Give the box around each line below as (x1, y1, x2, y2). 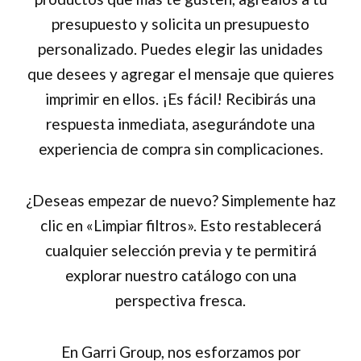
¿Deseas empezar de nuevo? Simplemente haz (25, 190, 336, 210)
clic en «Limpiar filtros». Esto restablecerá (39, 215, 322, 234)
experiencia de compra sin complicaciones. (38, 139, 323, 158)
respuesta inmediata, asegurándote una (46, 114, 315, 133)
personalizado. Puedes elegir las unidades (38, 39, 323, 58)
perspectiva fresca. (115, 290, 246, 309)
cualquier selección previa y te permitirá (44, 240, 317, 259)
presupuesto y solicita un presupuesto (52, 14, 309, 33)
